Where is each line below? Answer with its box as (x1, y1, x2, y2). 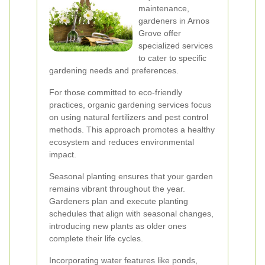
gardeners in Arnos (138, 16, 209, 25)
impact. (49, 150, 76, 159)
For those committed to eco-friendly (49, 88, 182, 97)
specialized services (138, 41, 213, 50)
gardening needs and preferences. (49, 66, 179, 75)
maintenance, (138, 4, 189, 13)
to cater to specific (138, 53, 206, 63)
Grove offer (138, 28, 181, 38)
